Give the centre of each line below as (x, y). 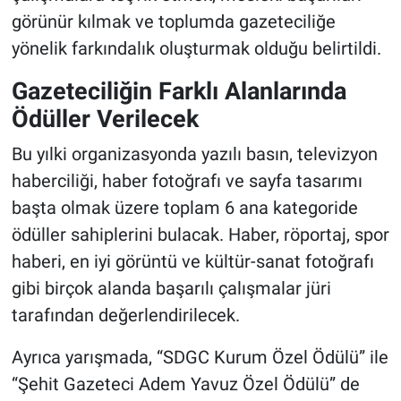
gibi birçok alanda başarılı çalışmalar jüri (171, 288)
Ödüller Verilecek (105, 119)
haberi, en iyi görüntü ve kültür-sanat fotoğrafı (192, 261)
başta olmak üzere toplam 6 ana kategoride (184, 207)
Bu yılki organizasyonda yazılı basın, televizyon (194, 154)
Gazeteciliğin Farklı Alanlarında (179, 91)
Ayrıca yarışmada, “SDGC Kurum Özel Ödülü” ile (200, 357)
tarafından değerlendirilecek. (125, 315)
